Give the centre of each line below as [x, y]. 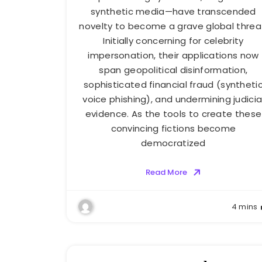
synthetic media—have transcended [173, 12]
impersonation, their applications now [173, 56]
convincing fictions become [173, 129]
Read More [166, 173]
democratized [173, 143]
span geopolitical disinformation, [173, 70]
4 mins [244, 207]
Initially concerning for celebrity [173, 41]
